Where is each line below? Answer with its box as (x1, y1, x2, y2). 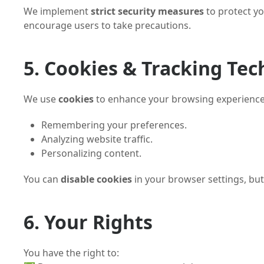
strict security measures (91, 5, 204, 18)
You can (24, 173, 61, 186)
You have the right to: (24, 246, 119, 259)
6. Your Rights (24, 209, 153, 235)
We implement (24, 5, 91, 18)
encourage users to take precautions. (24, 19, 191, 32)
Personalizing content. (41, 147, 141, 160)
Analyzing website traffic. (41, 133, 153, 146)
